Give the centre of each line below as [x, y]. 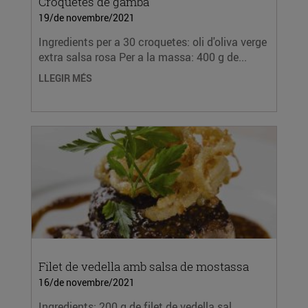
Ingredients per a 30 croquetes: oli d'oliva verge [153, 42]
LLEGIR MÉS [65, 78]
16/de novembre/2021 [87, 282]
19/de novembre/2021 [87, 18]
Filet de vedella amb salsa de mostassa [144, 266]
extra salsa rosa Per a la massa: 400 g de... [143, 57]
